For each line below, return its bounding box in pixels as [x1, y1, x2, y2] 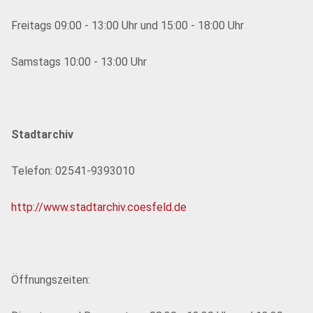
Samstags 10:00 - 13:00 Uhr [11, 55, 147, 68]
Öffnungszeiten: [11, 273, 90, 286]
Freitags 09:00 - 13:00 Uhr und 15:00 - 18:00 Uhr [11, 19, 244, 32]
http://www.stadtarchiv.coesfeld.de [11, 201, 187, 214]
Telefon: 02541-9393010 [11, 164, 135, 177]
